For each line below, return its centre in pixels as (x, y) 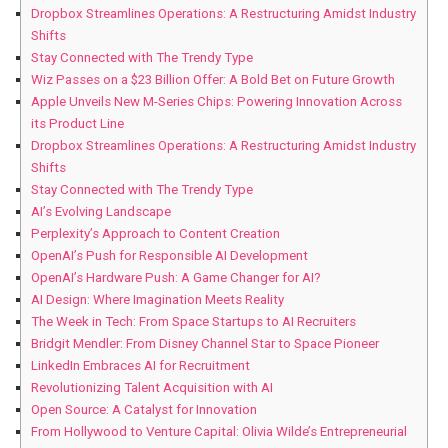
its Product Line (77, 124)
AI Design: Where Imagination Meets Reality (157, 300)
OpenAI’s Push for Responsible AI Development (169, 256)
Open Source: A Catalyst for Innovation (144, 410)
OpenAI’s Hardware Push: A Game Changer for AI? (176, 278)
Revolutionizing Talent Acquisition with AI (152, 388)
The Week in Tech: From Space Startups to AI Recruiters (193, 322)
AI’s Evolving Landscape (101, 212)
